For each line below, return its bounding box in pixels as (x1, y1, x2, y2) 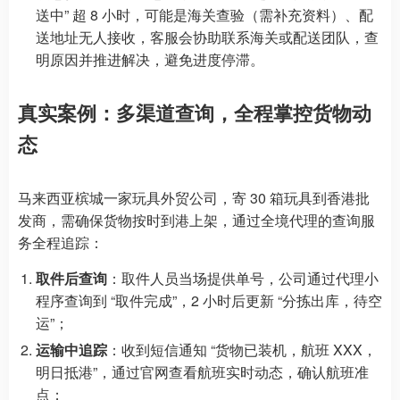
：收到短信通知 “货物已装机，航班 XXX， (107, 338, 377, 360)
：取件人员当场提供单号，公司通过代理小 (107, 267, 379, 288)
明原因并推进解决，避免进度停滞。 (36, 48, 264, 70)
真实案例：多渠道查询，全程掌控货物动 (18, 97, 371, 127)
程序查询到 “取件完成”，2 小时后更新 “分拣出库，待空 (36, 289, 382, 311)
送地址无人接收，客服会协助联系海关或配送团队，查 (36, 26, 379, 47)
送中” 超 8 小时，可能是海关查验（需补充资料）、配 (36, 4, 373, 25)
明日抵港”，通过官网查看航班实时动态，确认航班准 (36, 361, 369, 382)
